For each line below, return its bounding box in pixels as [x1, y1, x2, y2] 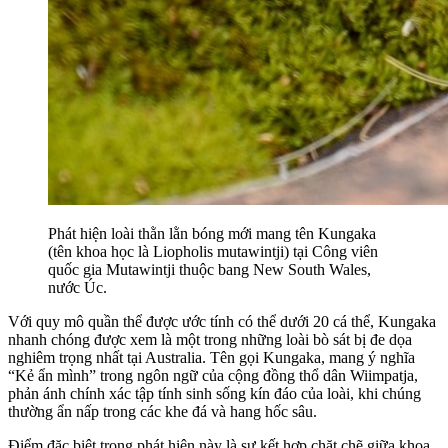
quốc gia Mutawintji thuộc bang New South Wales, [48, 260, 371, 278]
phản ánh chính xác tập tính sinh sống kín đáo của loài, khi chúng [8, 384, 421, 402]
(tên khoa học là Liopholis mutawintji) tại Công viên [48, 242, 378, 260]
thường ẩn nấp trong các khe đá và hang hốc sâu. [8, 402, 317, 420]
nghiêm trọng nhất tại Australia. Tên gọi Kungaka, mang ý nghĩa [8, 348, 415, 366]
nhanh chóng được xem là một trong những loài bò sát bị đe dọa [8, 330, 412, 348]
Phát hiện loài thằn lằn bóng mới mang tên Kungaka [48, 224, 376, 242]
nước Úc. [48, 278, 107, 296]
